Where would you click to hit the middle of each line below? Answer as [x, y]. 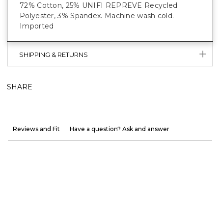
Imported [37, 26]
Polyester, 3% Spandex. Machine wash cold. [97, 15]
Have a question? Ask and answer [120, 129]
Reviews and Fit [36, 129]
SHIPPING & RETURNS [54, 55]
